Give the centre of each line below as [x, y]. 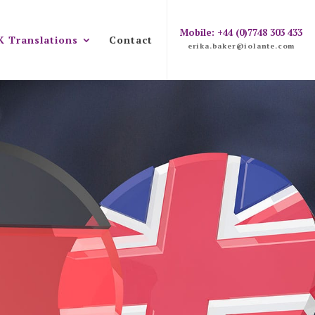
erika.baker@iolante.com [241, 46]
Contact [131, 40]
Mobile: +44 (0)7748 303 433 [241, 32]
